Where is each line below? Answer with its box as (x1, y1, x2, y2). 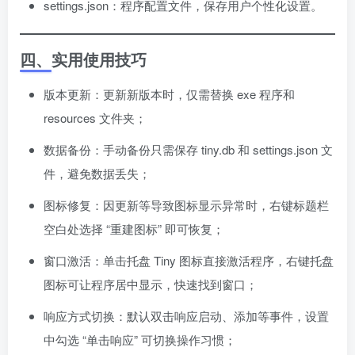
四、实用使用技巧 (20, 48, 147, 71)
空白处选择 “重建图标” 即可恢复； (44, 220, 224, 238)
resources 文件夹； (44, 109, 147, 127)
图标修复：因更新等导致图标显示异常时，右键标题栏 (44, 197, 329, 214)
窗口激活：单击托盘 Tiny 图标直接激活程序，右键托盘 (44, 252, 334, 269)
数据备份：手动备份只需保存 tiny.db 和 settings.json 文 (44, 141, 333, 158)
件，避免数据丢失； (44, 165, 151, 182)
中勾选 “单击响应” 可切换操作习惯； (44, 331, 236, 349)
